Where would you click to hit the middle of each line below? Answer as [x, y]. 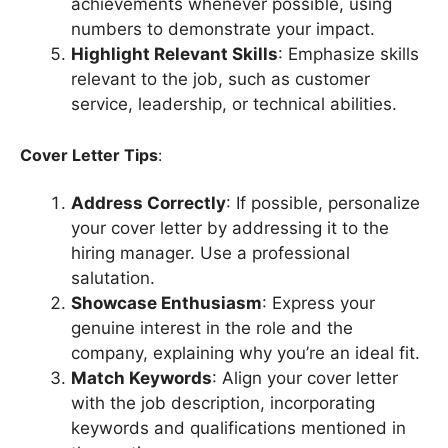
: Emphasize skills [348, 54]
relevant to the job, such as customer [220, 79]
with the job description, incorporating [223, 402]
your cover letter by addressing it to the [230, 227]
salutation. [113, 277]
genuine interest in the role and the [212, 327]
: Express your [318, 302]
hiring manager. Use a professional [210, 252]
